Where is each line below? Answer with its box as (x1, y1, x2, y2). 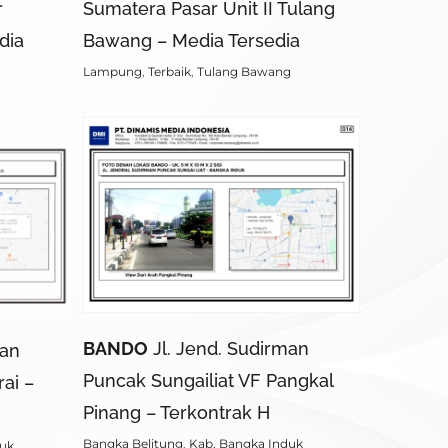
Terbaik (148, 63, 191, 79)
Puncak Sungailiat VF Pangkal (83, 369, 333, 391)
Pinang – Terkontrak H (83, 401, 270, 423)
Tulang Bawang (197, 63, 291, 79)
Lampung (83, 63, 142, 79)
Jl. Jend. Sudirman (148, 337, 309, 359)
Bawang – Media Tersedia (83, 29, 300, 51)
